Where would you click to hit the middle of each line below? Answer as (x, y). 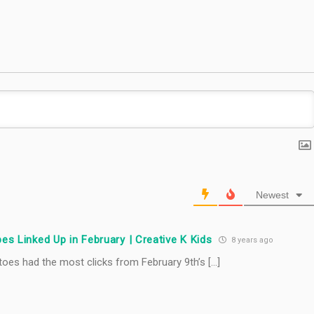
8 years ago (252, 240)
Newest (272, 194)
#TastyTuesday (78, 10)
